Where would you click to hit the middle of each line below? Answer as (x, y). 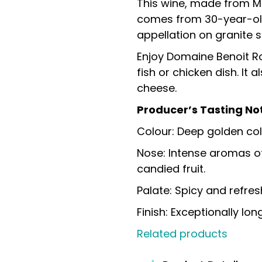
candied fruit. (171, 169)
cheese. (157, 88)
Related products (182, 234)
